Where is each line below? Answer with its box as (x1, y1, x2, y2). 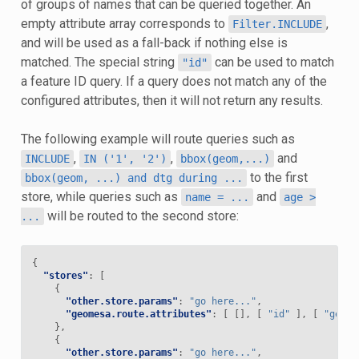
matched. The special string (20, 54, 178, 70)
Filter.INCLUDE (232, 17, 322, 30)
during (178, 171, 217, 184)
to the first (246, 169, 308, 185)
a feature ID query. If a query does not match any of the (20, 73, 327, 89)
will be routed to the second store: (43, 208, 239, 224)
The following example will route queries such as (20, 131, 295, 147)
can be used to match (211, 54, 334, 70)
